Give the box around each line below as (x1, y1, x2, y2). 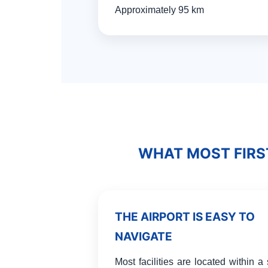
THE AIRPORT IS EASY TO (115, 210, 255, 224)
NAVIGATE (115, 230, 172, 243)
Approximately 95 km (115, 5, 204, 15)
